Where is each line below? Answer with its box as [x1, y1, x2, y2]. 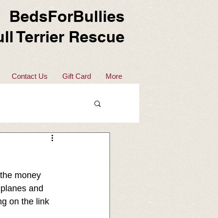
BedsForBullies [9, 7, 125, 25]
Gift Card [62, 72, 91, 80]
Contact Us [12, 72, 48, 80]
